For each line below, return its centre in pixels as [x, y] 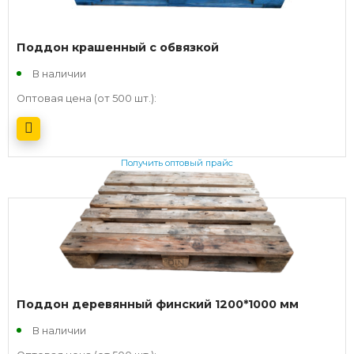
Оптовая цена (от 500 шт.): [87, 98]
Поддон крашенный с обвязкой [118, 47]
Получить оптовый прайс [177, 163]
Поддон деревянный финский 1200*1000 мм [158, 304]
